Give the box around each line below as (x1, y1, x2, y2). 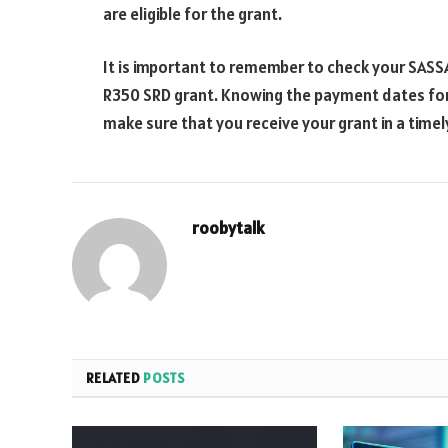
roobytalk (192, 217, 265, 240)
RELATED (86, 369, 144, 388)
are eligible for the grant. (103, 2, 282, 25)
